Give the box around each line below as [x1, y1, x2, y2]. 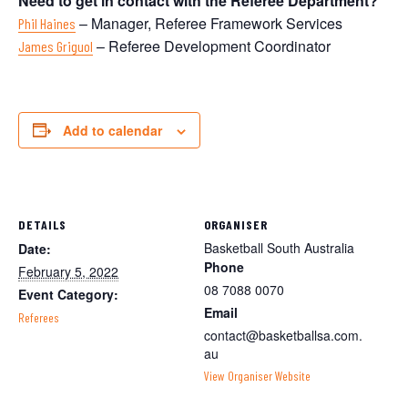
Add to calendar [63, 120, 162, 139]
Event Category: [18, 284, 118, 303]
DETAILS [18, 216, 66, 232]
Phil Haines [18, 14, 76, 32]
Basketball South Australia [204, 238, 354, 257]
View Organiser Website [204, 367, 311, 383]
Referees [18, 309, 59, 325]
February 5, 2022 [18, 261, 118, 280]
